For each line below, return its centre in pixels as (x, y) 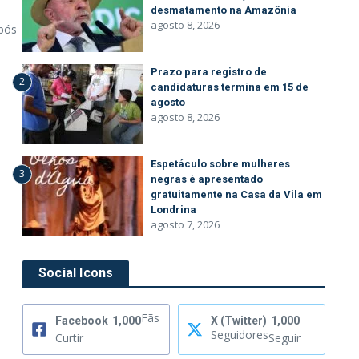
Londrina (173, 210)
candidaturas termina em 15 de (230, 87)
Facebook (82, 321)
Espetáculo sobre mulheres (220, 164)
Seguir (284, 338)
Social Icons (76, 273)
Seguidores (240, 335)
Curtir (69, 338)
